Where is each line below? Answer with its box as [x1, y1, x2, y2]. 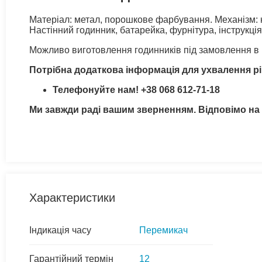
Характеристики [29, 191, 115, 204]
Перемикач [139, 225, 188, 235]
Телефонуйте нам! [53, 84, 141, 95]
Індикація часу [29, 225, 91, 235]
